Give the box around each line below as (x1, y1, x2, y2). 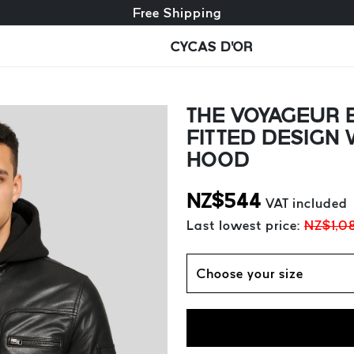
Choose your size (197, 266, 303, 281)
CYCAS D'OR (170, 39, 253, 54)
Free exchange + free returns (88, 6, 266, 20)
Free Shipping (132, 6, 222, 20)
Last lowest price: (186, 218, 304, 232)
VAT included (265, 196, 348, 210)
